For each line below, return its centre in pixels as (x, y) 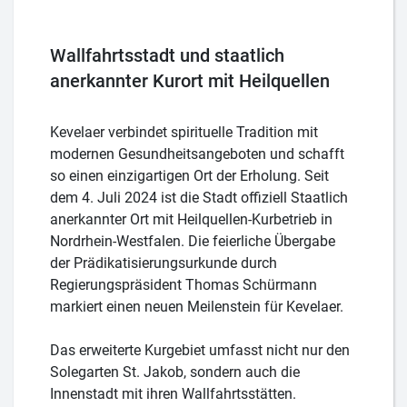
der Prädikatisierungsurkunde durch (164, 263)
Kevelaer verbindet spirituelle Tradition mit (184, 132)
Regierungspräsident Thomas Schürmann (184, 284)
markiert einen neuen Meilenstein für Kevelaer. (197, 306)
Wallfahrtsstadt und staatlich (167, 55)
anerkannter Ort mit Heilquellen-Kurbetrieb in (191, 219)
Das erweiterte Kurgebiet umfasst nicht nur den (200, 350)
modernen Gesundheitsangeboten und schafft (197, 154)
